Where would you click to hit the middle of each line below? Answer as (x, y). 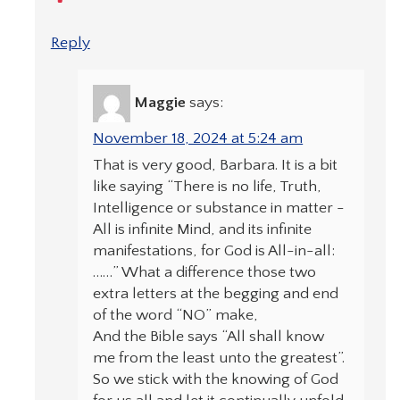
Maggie (160, 103)
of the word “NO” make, (176, 316)
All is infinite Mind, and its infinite (203, 230)
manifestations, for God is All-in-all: (214, 251)
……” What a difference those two (205, 273)
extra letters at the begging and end (216, 294)
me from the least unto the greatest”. (219, 358)
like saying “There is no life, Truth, (208, 187)
